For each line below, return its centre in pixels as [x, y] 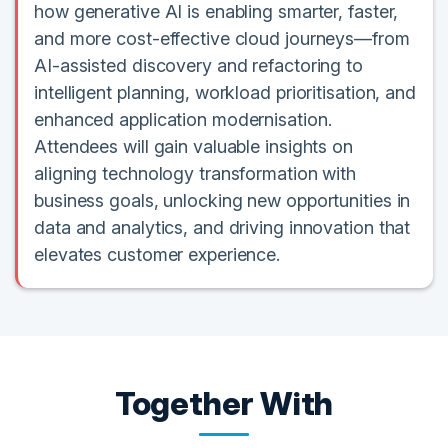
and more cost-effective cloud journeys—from [222, 39]
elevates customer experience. [157, 255]
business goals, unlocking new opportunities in [222, 201]
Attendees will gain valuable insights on [193, 147]
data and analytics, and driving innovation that [222, 228]
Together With [224, 404]
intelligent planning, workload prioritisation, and [225, 93]
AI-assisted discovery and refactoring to [198, 66]
